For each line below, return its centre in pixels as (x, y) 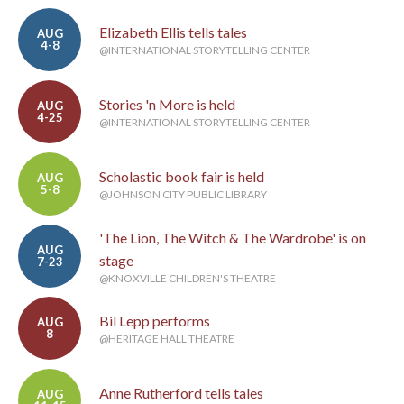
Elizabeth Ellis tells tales (173, 32)
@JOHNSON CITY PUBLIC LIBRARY (183, 194)
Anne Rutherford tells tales (181, 393)
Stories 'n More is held (167, 104)
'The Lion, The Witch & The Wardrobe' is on (233, 238)
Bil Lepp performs (155, 321)
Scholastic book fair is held (182, 176)
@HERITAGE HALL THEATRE (167, 339)
